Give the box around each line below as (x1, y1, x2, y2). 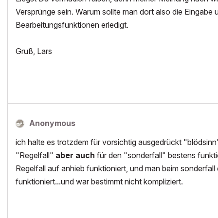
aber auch (55, 150, 95, 160)
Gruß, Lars (16, 46, 52, 56)
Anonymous (29, 118, 75, 128)
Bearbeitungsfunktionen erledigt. (16, 20, 128, 30)
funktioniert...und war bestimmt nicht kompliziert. (16, 177, 183, 186)
